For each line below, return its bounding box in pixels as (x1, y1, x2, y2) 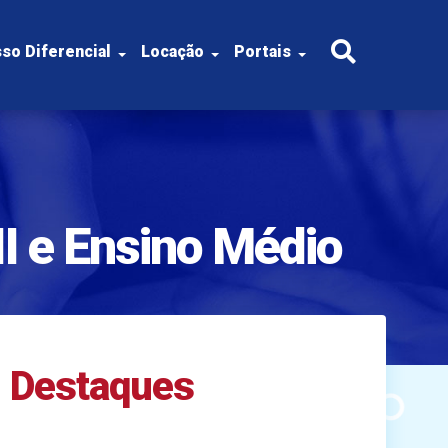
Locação (140, 42, 204, 61)
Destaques (10, 363, 195, 410)
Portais (233, 42, 291, 61)
